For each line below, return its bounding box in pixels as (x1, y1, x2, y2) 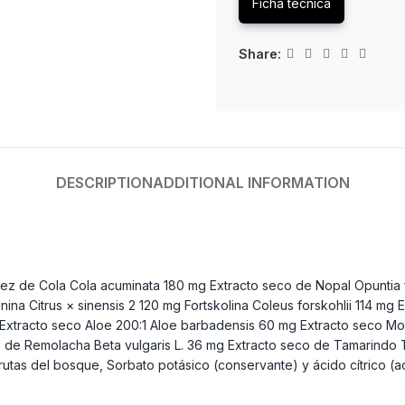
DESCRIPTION (55, 174, 153, 192)
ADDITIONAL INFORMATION (152, 174, 350, 192)
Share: (239, 45, 281, 61)
